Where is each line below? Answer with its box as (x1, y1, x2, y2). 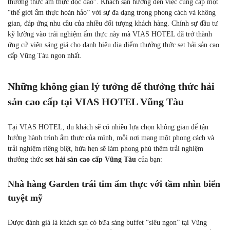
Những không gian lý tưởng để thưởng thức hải (8, 81, 215, 92)
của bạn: (136, 156, 162, 163)
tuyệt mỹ (8, 193, 43, 203)
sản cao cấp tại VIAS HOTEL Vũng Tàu (8, 96, 184, 107)
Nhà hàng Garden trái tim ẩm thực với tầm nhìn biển (8, 179, 220, 189)
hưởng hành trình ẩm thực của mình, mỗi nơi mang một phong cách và (8, 134, 214, 142)
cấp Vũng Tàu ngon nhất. (8, 52, 86, 60)
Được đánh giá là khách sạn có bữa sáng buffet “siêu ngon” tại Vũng (8, 219, 207, 226)
